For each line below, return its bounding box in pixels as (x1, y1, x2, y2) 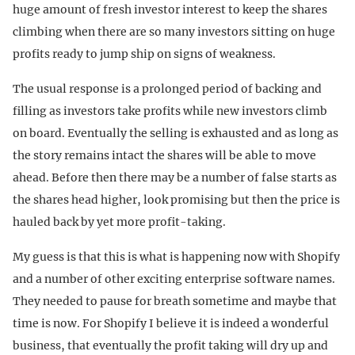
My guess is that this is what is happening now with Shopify (13, 249, 340, 264)
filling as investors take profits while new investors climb (13, 103, 327, 118)
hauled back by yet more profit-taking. (13, 214, 226, 229)
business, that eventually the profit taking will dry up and (13, 338, 328, 353)
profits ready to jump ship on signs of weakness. (13, 46, 276, 61)
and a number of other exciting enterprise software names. (13, 271, 335, 286)
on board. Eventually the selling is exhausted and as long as (13, 125, 338, 140)
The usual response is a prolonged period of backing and (13, 81, 322, 96)
